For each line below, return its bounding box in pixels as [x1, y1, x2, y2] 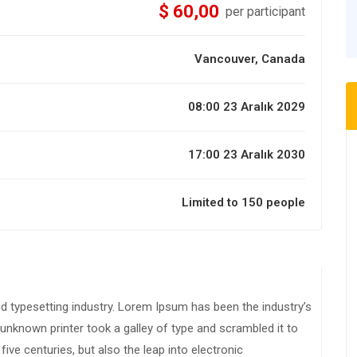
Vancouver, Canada [194, 52, 305, 67]
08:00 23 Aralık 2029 [188, 100, 305, 115]
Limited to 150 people [182, 195, 305, 210]
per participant [226, 4, 305, 20]
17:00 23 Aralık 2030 [188, 147, 305, 163]
